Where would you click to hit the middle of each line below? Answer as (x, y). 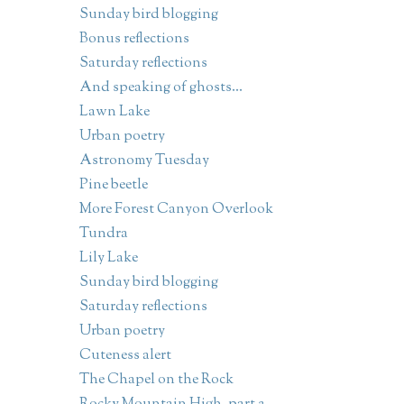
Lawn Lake (114, 113)
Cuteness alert (125, 356)
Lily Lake (108, 259)
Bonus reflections (134, 40)
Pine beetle (113, 186)
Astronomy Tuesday (144, 161)
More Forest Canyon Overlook (176, 210)
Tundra (103, 234)
